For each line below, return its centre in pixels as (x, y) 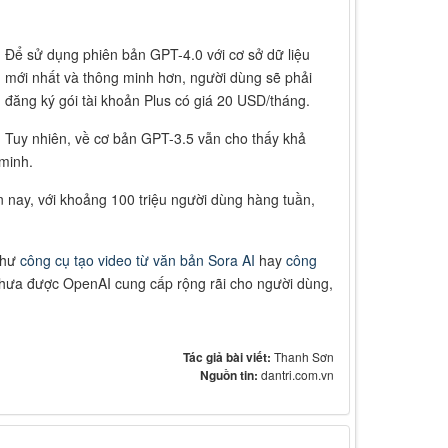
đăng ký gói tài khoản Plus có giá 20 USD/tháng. (157, 100)
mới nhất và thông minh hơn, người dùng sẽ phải (158, 77)
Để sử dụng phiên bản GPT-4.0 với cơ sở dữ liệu (157, 54)
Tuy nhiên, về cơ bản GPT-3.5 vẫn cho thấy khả (155, 138)
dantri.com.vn (297, 375)
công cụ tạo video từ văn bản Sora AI (137, 260)
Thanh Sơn (303, 357)
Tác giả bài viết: (228, 357)
